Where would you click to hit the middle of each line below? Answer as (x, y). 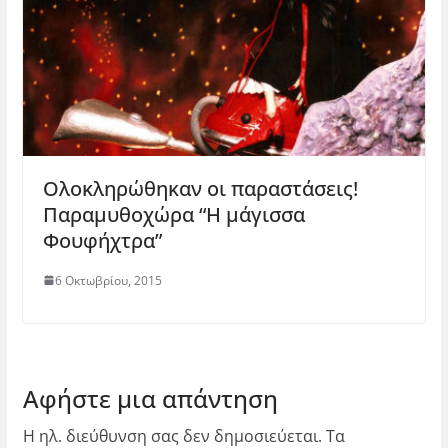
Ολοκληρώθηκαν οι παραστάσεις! (200, 188)
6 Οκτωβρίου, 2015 (108, 280)
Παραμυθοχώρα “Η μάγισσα (173, 214)
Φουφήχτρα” (102, 240)
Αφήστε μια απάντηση (150, 398)
